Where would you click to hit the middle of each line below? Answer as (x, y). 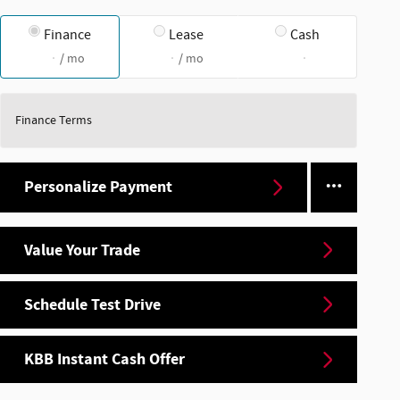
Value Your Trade (82, 250)
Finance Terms (54, 120)
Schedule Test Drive (92, 304)
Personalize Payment (98, 187)
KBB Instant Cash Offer (104, 360)
